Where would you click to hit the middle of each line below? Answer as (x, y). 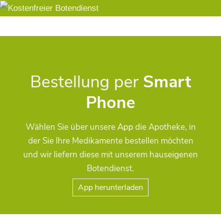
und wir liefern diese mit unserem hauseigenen (110, 155)
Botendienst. (110, 169)
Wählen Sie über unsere (71, 127)
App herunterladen (110, 188)
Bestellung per (86, 82)
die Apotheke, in (164, 127)
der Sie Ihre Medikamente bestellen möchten (110, 141)
